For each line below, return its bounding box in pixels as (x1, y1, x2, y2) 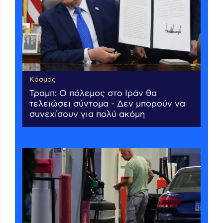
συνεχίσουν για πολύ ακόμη (29, 109, 145, 120)
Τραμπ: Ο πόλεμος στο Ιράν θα (29, 88, 157, 99)
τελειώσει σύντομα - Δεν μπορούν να (29, 98, 185, 110)
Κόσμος (29, 75, 56, 84)
